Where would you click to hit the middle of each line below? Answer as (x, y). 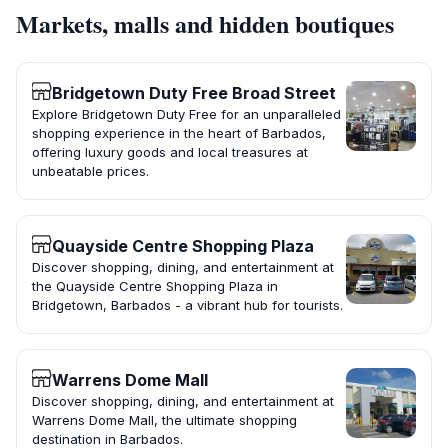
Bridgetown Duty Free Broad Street (194, 93)
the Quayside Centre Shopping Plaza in (155, 286)
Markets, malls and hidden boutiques (205, 24)
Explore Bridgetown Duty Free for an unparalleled (186, 114)
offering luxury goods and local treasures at (170, 152)
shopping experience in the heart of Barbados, (179, 133)
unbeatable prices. (90, 171)
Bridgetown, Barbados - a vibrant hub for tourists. (187, 305)
